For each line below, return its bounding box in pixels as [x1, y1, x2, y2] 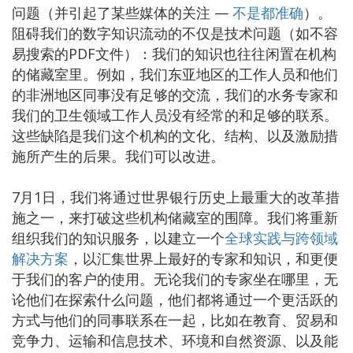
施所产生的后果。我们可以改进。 [12, 146, 225, 165]
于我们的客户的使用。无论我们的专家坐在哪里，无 [12, 269, 338, 288]
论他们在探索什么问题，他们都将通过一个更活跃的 [12, 289, 338, 309]
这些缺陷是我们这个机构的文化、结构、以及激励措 [12, 125, 338, 145]
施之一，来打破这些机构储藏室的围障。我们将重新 [12, 207, 338, 227]
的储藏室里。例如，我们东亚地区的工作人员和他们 [12, 64, 338, 84]
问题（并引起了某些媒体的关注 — [12, 2, 232, 22]
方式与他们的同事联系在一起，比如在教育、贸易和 [12, 310, 338, 329]
